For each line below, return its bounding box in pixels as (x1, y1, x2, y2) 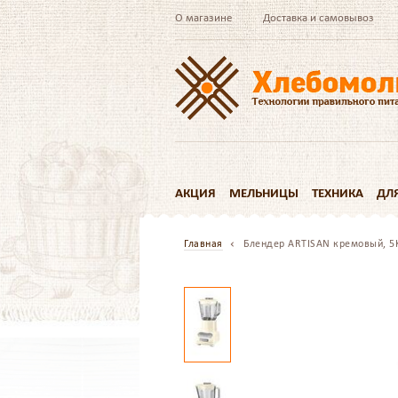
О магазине (175, 11, 232, 24)
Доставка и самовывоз (263, 11, 374, 24)
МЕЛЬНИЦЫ (229, 185, 298, 201)
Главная (184, 237, 223, 250)
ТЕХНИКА (312, 185, 363, 201)
